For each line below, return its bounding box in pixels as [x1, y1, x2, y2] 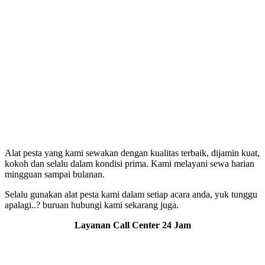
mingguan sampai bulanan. [5, 169, 105, 179]
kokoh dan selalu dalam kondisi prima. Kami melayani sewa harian [5, 158, 254, 169]
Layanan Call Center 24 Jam [74, 219, 191, 230]
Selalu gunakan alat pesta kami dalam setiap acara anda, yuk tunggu [5, 189, 257, 199]
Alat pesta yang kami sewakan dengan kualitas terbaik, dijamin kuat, [5, 147, 260, 158]
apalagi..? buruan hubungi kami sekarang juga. [5, 199, 179, 210]
